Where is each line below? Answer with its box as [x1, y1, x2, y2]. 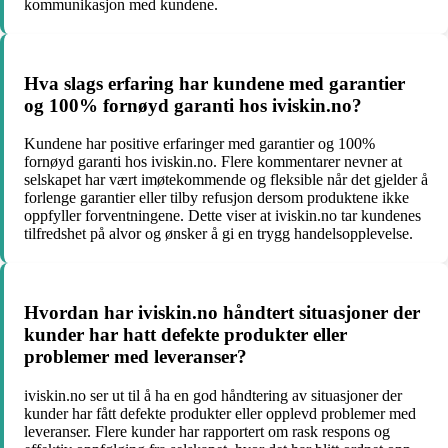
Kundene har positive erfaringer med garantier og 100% [24, 135, 375, 153]
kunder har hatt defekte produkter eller [24, 324, 347, 345]
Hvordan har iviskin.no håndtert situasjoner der [24, 302, 420, 323]
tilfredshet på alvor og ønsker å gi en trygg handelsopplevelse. [24, 225, 413, 243]
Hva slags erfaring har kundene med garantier [24, 72, 405, 94]
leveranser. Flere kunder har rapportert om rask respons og [24, 422, 390, 440]
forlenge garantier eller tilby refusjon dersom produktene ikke [24, 189, 409, 207]
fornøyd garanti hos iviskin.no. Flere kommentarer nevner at [24, 153, 402, 171]
